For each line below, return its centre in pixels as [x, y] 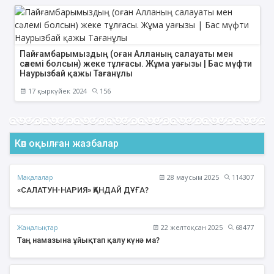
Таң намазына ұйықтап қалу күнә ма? [88, 240]
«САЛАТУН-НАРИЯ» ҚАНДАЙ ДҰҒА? [83, 190]
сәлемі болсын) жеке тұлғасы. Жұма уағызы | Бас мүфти [135, 64]
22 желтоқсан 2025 [191, 228]
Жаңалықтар [38, 227]
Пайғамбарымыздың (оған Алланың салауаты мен [126, 54]
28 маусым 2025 [192, 177]
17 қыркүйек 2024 [56, 91]
